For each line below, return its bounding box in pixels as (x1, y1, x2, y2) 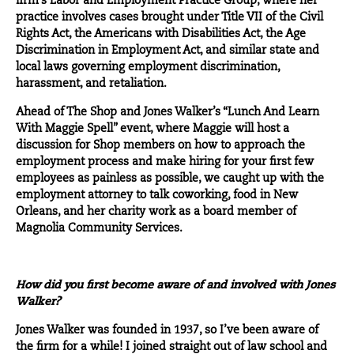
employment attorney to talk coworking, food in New (16, 190, 298, 201)
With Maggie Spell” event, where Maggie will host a (16, 123, 289, 135)
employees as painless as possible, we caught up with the (16, 173, 324, 185)
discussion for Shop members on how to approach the (16, 140, 305, 152)
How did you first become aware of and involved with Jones (16, 280, 335, 292)
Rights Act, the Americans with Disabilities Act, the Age (16, 28, 306, 40)
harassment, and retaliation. (16, 78, 167, 90)
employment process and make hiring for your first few (16, 156, 314, 168)
